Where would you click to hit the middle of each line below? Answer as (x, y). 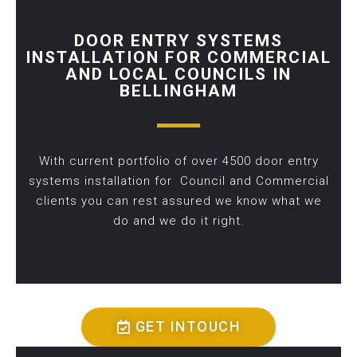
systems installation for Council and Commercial (178, 181)
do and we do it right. (178, 221)
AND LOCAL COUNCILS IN (178, 75)
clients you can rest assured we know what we (178, 201)
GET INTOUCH (187, 327)
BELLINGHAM (178, 91)
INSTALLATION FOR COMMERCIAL (178, 58)
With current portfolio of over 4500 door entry (178, 161)
